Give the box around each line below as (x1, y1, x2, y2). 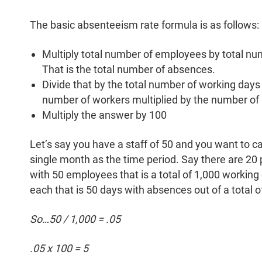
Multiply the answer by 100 (42, 109, 167, 122)
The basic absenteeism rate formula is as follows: (29, 19, 259, 32)
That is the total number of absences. (42, 63, 216, 76)
